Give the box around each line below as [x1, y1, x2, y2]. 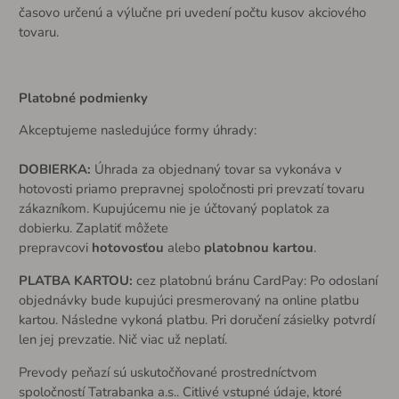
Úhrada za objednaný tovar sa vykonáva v [90, 160, 342, 179]
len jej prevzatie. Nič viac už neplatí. [18, 330, 227, 349]
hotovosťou [91, 239, 167, 257]
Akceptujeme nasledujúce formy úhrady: [18, 121, 256, 140]
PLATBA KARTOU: [18, 272, 133, 290]
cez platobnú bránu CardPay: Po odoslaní [132, 272, 378, 290]
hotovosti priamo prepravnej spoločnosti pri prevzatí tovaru [18, 180, 364, 199]
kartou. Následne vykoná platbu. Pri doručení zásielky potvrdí [18, 311, 375, 330]
